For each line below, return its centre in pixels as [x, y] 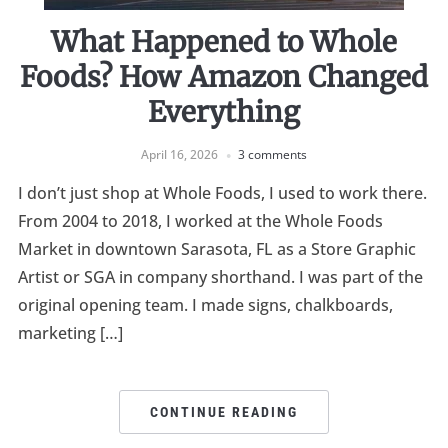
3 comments [272, 155]
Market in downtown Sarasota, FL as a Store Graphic [216, 249]
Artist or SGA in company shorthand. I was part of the [220, 277]
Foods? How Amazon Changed [224, 77]
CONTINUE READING [224, 412]
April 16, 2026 [179, 155]
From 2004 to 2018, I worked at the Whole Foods [200, 221]
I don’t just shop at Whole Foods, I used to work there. [222, 193]
